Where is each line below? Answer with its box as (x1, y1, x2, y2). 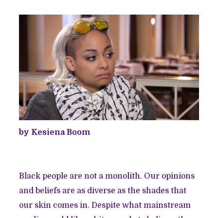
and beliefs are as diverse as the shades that (19, 186, 187, 195)
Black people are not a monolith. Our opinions (19, 171, 195, 181)
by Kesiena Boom (19, 127, 92, 137)
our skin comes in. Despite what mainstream (19, 200, 191, 210)
